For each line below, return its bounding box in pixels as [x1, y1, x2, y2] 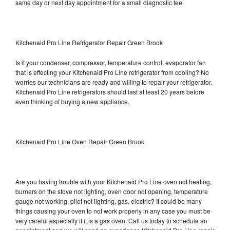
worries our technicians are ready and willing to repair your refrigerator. [15, 77, 212, 86]
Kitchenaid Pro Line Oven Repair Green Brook [15, 137, 144, 146]
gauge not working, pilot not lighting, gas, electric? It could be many [15, 196, 202, 205]
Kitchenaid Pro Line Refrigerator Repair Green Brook [15, 37, 163, 47]
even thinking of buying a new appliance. [15, 97, 131, 106]
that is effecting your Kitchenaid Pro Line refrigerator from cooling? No [15, 67, 209, 76]
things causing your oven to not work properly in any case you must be [15, 206, 210, 215]
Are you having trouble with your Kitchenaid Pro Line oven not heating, [15, 177, 212, 186]
